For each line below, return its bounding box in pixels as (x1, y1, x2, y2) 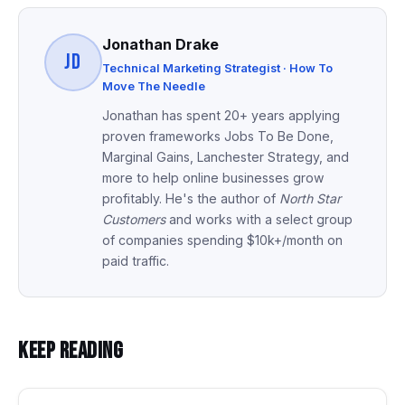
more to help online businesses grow (102, 169, 325, 185)
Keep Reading (18, 336, 124, 365)
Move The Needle (102, 79, 205, 93)
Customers (102, 211, 165, 227)
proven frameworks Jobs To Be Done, (102, 127, 334, 144)
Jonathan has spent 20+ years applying (102, 107, 340, 123)
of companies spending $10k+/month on (102, 231, 343, 248)
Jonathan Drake (102, 34, 219, 53)
